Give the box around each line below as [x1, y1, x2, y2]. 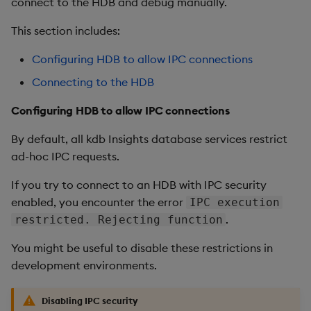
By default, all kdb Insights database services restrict [11, 131, 287, 146]
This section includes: [11, 23, 120, 37]
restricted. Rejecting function [14, 212, 223, 226]
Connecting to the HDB [32, 74, 154, 89]
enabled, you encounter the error [11, 194, 186, 209]
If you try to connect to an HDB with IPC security [11, 177, 267, 192]
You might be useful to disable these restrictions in [11, 240, 273, 255]
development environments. [11, 258, 157, 272]
